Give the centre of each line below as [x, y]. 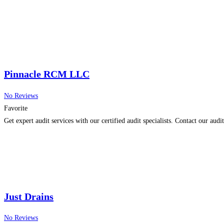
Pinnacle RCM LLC [47, 74]
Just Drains [29, 196]
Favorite [16, 108]
